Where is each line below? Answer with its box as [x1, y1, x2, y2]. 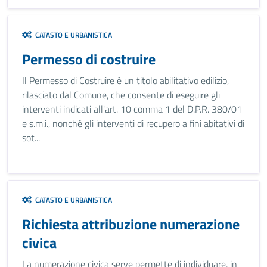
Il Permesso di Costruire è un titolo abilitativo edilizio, [22, 73, 229, 88]
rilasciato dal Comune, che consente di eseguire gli [22, 88, 220, 102]
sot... [22, 131, 40, 145]
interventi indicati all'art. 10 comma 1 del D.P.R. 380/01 [22, 102, 242, 116]
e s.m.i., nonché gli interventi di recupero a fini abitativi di [22, 116, 244, 131]
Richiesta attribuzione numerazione [22, 213, 240, 235]
